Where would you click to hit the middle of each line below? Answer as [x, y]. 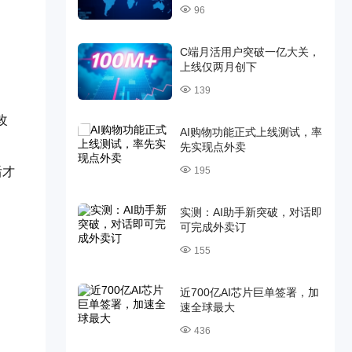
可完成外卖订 [213, 227]
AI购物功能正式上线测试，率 [251, 132]
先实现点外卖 [213, 147]
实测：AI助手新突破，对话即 [251, 212]
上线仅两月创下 [218, 67]
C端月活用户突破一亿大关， [249, 52]
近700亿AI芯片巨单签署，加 [249, 292]
